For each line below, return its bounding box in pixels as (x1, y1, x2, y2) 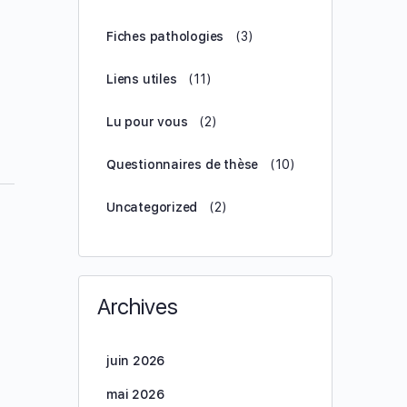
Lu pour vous (106, 114, 188, 129)
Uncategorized (106, 200, 198, 214)
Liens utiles (106, 72, 177, 86)
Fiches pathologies (106, 29, 224, 44)
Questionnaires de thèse (106, 157, 259, 172)
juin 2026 (106, 353, 165, 368)
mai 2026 (106, 387, 164, 402)
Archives (97, 293, 178, 320)
